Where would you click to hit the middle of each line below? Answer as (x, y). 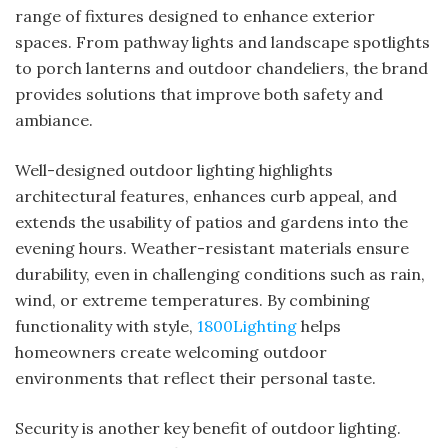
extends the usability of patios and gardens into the (211, 221)
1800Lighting (249, 325)
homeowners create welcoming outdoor (171, 351)
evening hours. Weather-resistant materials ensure (212, 247)
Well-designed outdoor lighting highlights (174, 169)
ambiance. (54, 119)
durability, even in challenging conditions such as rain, (220, 273)
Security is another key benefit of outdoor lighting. (208, 427)
